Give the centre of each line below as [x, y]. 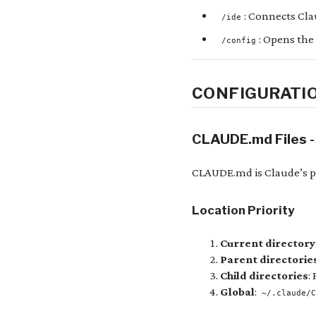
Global [237, 291]
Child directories [264, 275]
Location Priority [243, 210]
